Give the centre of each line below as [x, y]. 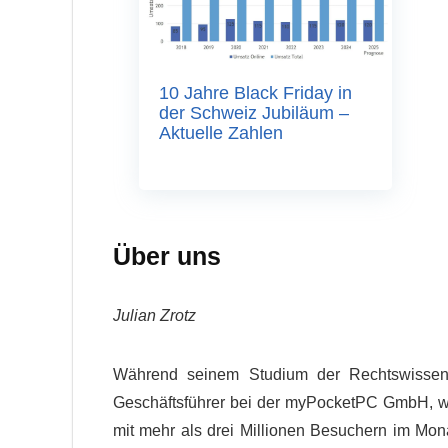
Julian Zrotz [154, 316]
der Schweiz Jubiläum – [253, 113]
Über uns [167, 256]
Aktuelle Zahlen [220, 133]
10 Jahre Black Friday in [255, 93]
